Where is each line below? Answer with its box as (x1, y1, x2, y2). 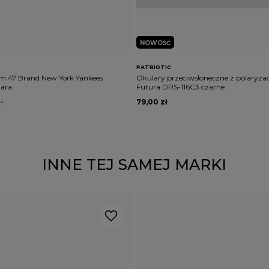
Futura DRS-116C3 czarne (136, 82, 225, 91)
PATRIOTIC (136, 64, 171, 70)
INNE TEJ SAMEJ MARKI (42, 156, 227, 174)
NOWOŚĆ (140, 39, 171, 47)
